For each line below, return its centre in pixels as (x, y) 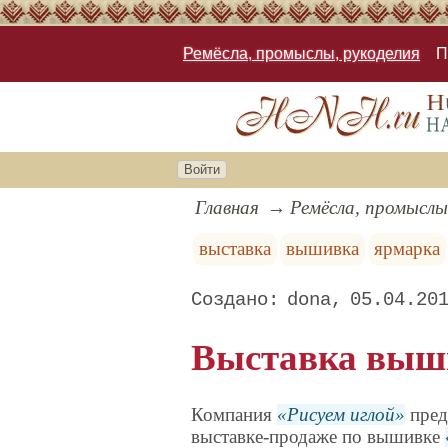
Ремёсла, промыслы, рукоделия (301, 54)
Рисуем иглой (341, 415)
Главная (227, 208)
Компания (234, 415)
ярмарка (407, 249)
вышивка (323, 249)
